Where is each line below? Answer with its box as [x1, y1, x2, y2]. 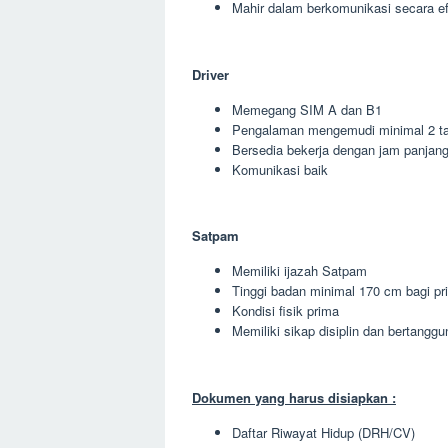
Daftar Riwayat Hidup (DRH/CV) [232, 422, 415, 442]
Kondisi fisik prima [232, 301, 339, 320]
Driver [192, 64, 229, 84]
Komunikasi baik [232, 159, 328, 179]
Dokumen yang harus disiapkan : [192, 387, 396, 407]
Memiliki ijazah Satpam [232, 261, 367, 280]
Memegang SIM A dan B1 [232, 99, 382, 119]
